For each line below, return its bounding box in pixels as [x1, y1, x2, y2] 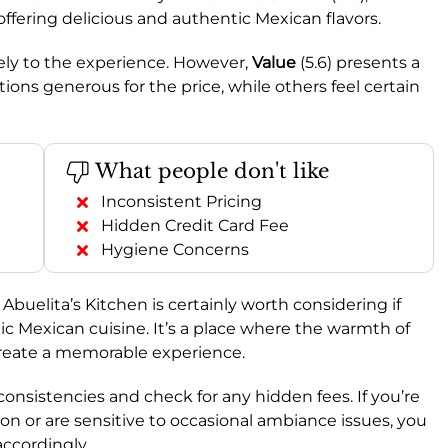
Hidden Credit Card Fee [101, 215, 289, 235]
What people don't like [90, 158, 329, 183]
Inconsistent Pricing [101, 191, 262, 211]
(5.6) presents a [296, 52, 420, 72]
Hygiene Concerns [101, 239, 249, 259]
